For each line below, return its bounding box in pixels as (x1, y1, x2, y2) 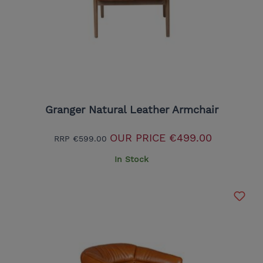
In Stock (114, 154, 149, 164)
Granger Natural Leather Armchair (45, 103, 218, 116)
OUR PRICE (110, 131, 166, 144)
